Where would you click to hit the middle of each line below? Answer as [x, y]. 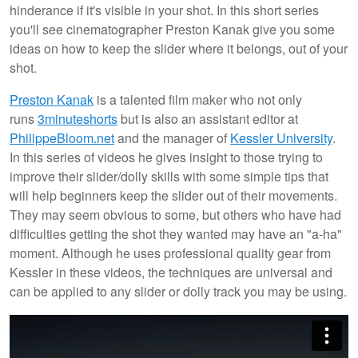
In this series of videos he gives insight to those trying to [166, 157]
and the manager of [172, 137]
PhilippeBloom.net [62, 137]
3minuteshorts [78, 118]
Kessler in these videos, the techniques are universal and [171, 272]
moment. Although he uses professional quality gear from [170, 253]
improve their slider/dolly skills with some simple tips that [169, 176]
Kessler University [281, 137]
